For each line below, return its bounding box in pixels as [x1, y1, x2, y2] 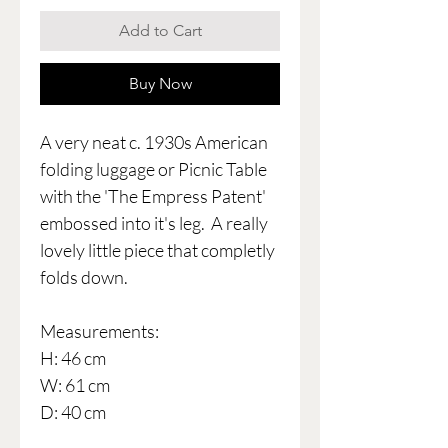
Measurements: [40, 320, 159, 343]
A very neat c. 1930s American [40, 131, 268, 154]
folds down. [40, 266, 128, 289]
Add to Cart [118, 21, 202, 41]
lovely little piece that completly [40, 239, 275, 262]
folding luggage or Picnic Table [40, 158, 267, 181]
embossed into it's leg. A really [40, 212, 268, 235]
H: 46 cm [40, 347, 106, 370]
